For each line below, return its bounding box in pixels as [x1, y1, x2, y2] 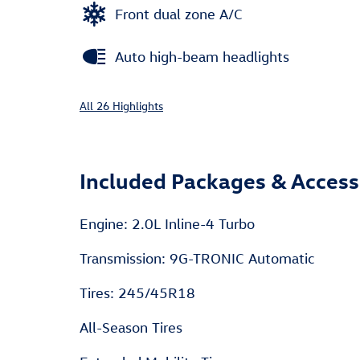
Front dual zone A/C [115, 5, 243, 22]
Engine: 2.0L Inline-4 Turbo [80, 215, 255, 232]
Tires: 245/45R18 [80, 284, 195, 301]
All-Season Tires [80, 319, 182, 336]
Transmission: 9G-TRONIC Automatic [80, 250, 316, 267]
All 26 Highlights [80, 98, 163, 113]
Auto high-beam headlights [115, 47, 289, 65]
